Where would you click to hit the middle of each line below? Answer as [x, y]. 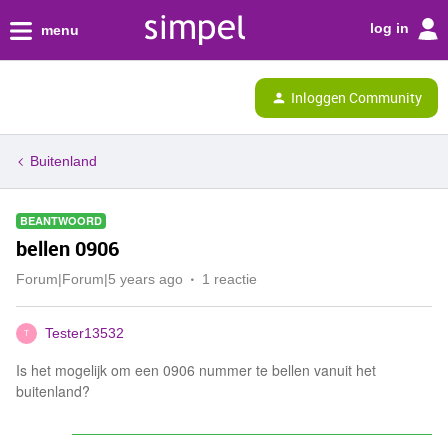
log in [391, 27]
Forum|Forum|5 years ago [99, 279]
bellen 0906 [67, 248]
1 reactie [229, 279]
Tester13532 [84, 333]
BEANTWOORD [61, 220]
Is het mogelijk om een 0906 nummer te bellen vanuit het [196, 370]
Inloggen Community [356, 97]
